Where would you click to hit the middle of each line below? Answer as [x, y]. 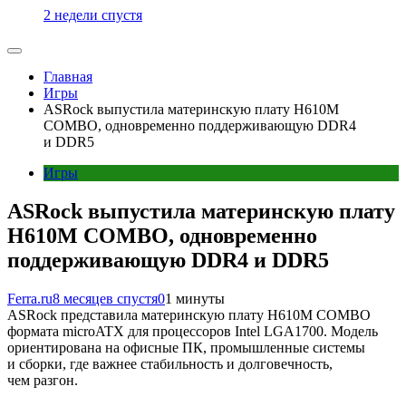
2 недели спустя [93, 15]
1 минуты [195, 299]
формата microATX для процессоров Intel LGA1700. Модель [193, 331]
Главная [68, 77]
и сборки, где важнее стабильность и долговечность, [170, 364]
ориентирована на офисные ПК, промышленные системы [186, 348]
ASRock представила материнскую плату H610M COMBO [189, 315]
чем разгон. [43, 380]
